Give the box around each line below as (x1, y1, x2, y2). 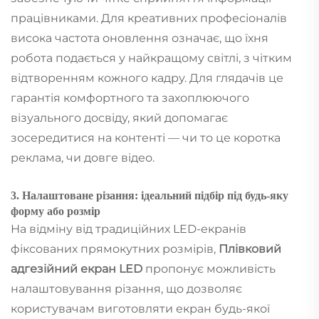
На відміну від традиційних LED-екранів (11, 221, 246, 236)
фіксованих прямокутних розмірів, (11, 241, 219, 256)
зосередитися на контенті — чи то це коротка (11, 130, 281, 145)
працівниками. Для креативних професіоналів (11, 11, 287, 25)
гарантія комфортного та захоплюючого (11, 90, 249, 105)
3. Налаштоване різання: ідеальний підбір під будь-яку (11, 189, 288, 202)
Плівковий (219, 241, 281, 256)
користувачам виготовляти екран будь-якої (11, 301, 270, 315)
